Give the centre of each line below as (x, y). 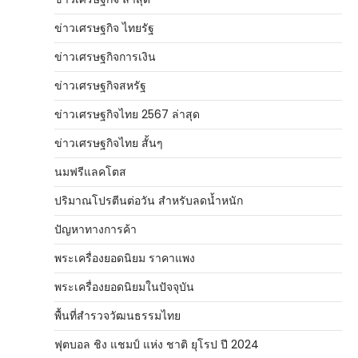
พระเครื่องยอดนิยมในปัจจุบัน (124, 287)
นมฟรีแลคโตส (90, 172)
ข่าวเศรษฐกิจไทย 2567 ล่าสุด (127, 114)
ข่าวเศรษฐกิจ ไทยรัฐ (104, 28)
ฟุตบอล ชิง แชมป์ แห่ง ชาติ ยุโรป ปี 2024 (157, 344)
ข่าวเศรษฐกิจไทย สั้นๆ (109, 143)
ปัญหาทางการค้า (95, 229)
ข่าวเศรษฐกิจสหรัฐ (100, 86)
